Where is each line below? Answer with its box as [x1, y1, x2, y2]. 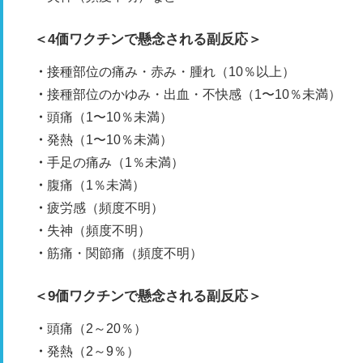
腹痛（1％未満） [47, 178, 145, 192]
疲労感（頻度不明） [47, 201, 164, 215]
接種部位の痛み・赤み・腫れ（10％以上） [47, 65, 295, 79]
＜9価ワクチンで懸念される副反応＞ [34, 288, 262, 304]
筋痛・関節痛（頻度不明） [47, 246, 203, 260]
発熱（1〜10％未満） [47, 133, 173, 147]
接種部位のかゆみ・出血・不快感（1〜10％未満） [47, 88, 341, 101]
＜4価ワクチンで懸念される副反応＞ [34, 32, 262, 47]
